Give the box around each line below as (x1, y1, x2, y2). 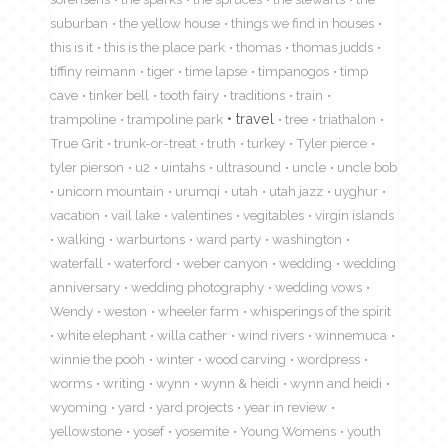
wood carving (205, 350, 286, 367)
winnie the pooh (50, 350, 145, 367)
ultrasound (216, 158, 281, 175)
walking (57, 230, 105, 247)
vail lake (111, 206, 160, 223)
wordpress (297, 350, 360, 367)
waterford (114, 254, 172, 271)
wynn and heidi (290, 374, 382, 391)
